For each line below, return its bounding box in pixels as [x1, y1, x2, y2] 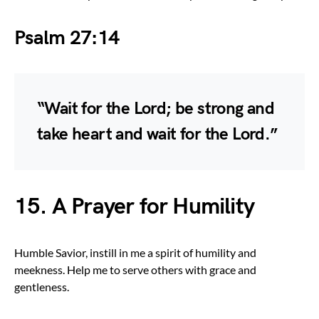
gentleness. [14, 279, 69, 293]
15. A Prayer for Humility [14, 192, 254, 221]
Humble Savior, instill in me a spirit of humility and [14, 245, 256, 259]
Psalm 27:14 [14, 26, 120, 50]
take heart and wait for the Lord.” [37, 123, 278, 145]
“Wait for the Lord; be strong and [37, 98, 275, 119]
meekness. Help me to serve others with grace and [14, 262, 256, 276]
